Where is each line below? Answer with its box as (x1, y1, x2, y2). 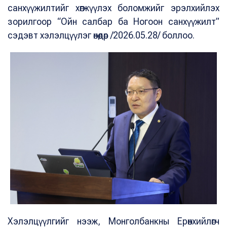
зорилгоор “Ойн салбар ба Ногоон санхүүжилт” (8, 16, 219, 27)
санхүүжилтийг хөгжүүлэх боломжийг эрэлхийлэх (8, 2, 219, 13)
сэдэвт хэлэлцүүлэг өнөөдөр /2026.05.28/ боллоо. (8, 29, 201, 41)
